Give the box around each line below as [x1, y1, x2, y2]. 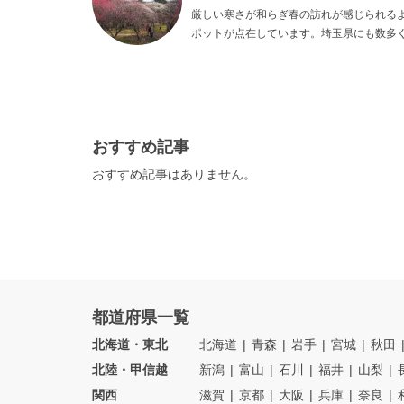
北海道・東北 [92, 337, 168, 353]
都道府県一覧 [92, 308, 189, 327]
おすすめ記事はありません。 [92, 167, 256, 182]
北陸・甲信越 [92, 363, 168, 378]
